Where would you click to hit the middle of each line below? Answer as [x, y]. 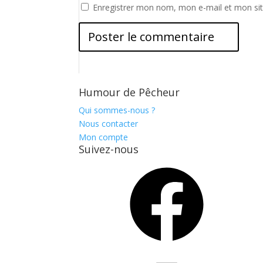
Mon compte [104, 137]
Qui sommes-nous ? [117, 110]
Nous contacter [109, 124]
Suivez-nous [109, 149]
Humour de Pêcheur [129, 92]
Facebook [97, 166]
